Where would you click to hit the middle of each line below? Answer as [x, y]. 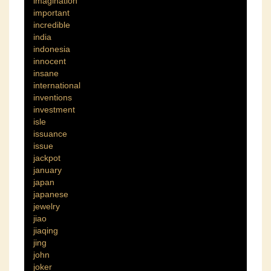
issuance [50, 134]
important [51, 13]
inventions [53, 98]
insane [46, 73]
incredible [52, 25]
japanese [51, 194]
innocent [50, 61]
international [57, 86]
